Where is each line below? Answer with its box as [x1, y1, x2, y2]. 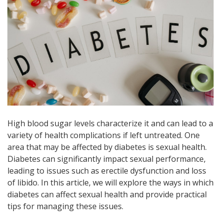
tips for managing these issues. [7, 200, 123, 212]
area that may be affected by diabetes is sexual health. [7, 141, 207, 152]
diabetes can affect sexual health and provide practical [7, 188, 207, 200]
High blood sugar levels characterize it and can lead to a [7, 117, 213, 129]
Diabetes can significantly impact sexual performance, [7, 153, 206, 164]
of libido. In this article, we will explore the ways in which [7, 177, 214, 188]
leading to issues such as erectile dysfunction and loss [7, 165, 206, 176]
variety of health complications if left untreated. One [7, 129, 200, 141]
